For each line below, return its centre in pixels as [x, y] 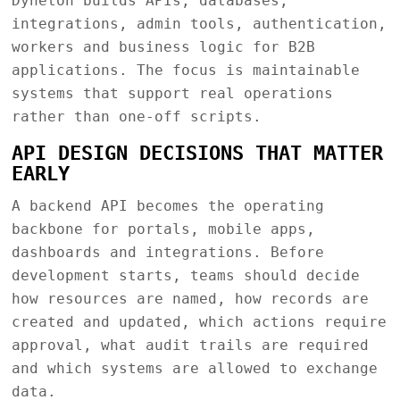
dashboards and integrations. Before [167, 252]
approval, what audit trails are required [190, 345]
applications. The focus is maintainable [185, 70]
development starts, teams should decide [185, 275]
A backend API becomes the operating [167, 205]
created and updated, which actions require [199, 321]
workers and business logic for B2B [163, 46]
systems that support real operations [172, 93]
